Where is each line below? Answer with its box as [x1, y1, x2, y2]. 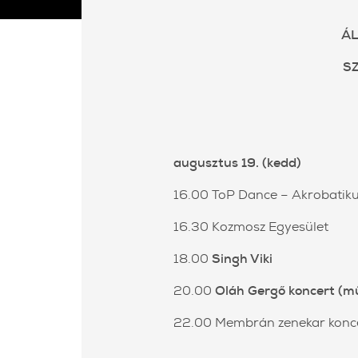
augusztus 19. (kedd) [173, 154, 301, 172]
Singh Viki [212, 250, 272, 268]
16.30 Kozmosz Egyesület [173, 218, 328, 236]
